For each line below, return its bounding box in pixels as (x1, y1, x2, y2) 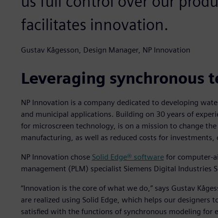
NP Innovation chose (20, 152, 92, 162)
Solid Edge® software (91, 152, 164, 162)
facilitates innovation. (20, 15, 168, 35)
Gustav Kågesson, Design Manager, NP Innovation (20, 45, 190, 55)
